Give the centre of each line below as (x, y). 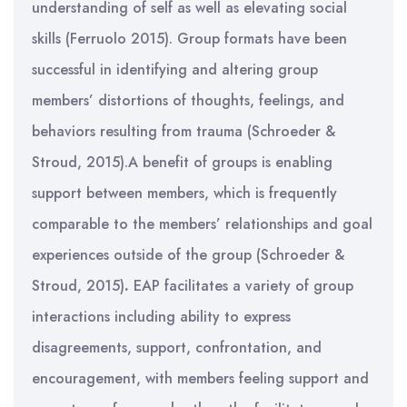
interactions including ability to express (161, 317)
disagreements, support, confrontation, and (177, 347)
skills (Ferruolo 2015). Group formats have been (189, 39)
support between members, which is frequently (184, 193)
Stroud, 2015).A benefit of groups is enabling (182, 162)
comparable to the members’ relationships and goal (202, 224)
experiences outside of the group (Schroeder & (188, 255)
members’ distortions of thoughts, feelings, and (188, 100)
